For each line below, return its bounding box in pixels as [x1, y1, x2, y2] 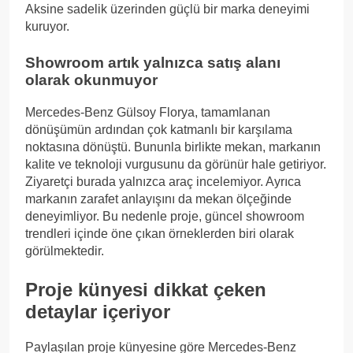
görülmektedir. [25, 243, 104, 258]
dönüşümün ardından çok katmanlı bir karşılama [25, 122, 292, 136]
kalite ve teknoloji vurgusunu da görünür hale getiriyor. [25, 157, 326, 171]
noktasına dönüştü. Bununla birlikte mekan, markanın [25, 139, 321, 154]
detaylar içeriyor [25, 300, 170, 322]
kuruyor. [25, 20, 69, 34]
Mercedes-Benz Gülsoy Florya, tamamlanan [25, 105, 270, 119]
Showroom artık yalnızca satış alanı [25, 54, 281, 72]
